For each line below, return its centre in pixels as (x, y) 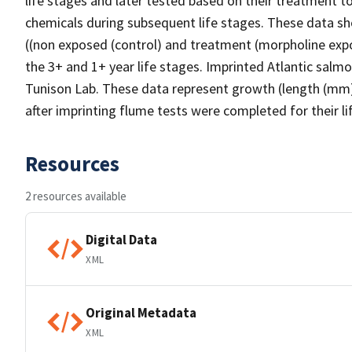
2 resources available (76, 196)
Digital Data (121, 239)
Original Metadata (141, 312)
